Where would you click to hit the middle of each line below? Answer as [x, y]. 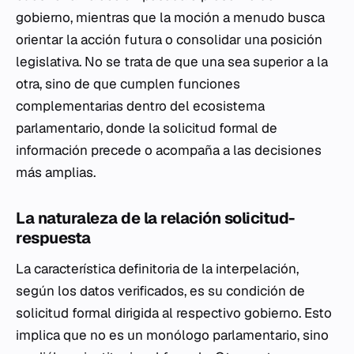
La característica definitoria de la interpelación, [157, 269]
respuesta [53, 238]
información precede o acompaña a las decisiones [169, 150]
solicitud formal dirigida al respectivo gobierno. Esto [174, 313]
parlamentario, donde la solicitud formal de [147, 128]
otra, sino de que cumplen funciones [128, 84]
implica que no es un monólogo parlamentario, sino [172, 335]
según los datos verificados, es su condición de [160, 291]
